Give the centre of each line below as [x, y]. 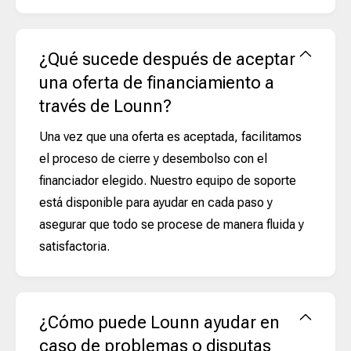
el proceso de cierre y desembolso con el [153, 158]
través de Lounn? [105, 106]
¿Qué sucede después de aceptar [167, 59]
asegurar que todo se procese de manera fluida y [172, 224]
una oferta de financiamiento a [157, 82]
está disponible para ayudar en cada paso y [156, 202]
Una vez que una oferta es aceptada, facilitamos [170, 136]
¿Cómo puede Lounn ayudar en [159, 322]
